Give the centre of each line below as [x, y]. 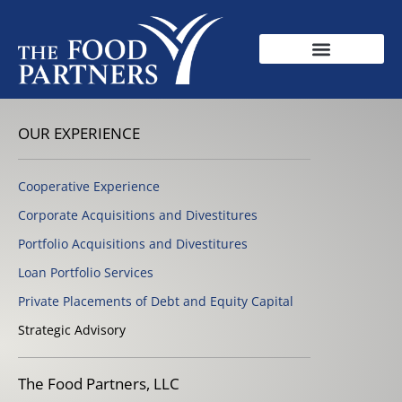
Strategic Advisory [72, 330]
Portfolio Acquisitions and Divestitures [133, 244]
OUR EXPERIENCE [79, 134]
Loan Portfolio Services [86, 273]
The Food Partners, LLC [99, 384]
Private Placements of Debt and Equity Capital [156, 301]
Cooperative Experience [89, 187]
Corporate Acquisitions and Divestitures [138, 215]
